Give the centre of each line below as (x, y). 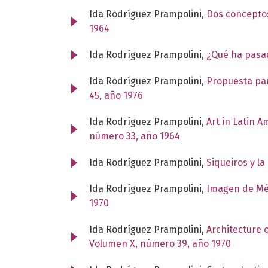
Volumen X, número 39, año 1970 (160, 243)
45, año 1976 (116, 95)
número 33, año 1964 (135, 136)
